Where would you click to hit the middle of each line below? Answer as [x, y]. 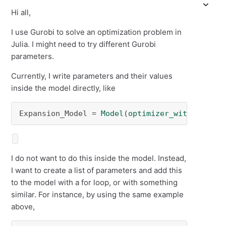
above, [23, 207]
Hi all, [21, 12]
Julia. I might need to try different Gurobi [84, 44]
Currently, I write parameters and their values [92, 76]
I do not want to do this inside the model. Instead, [99, 158]
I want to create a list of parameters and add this [97, 170]
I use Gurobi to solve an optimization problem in [97, 32]
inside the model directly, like [64, 88]
